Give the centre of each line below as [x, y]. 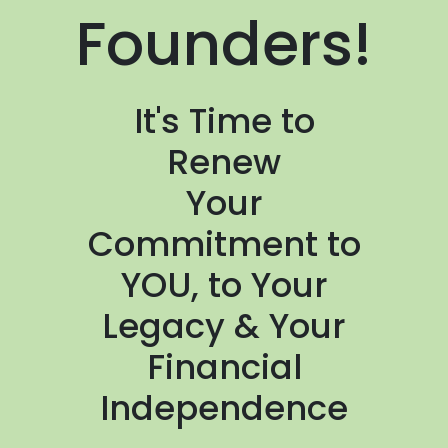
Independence [224, 408]
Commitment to [224, 244]
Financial [224, 367]
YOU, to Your [224, 285]
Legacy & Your [224, 326]
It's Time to [224, 121]
